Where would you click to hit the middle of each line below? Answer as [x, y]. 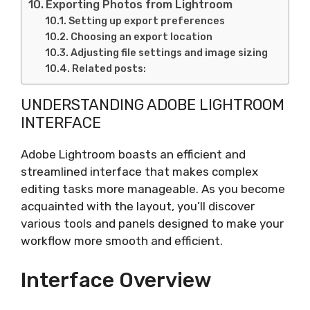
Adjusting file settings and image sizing [170, 53]
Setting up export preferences [147, 21]
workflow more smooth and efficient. [122, 241]
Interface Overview [116, 280]
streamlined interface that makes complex [139, 172]
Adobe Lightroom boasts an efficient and [133, 154]
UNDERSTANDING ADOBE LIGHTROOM [153, 105]
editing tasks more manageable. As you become [153, 189]
